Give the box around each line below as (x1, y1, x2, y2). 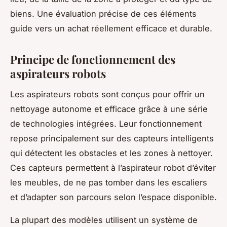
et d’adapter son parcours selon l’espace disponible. (10, 192, 217, 202)
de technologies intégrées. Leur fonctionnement (10, 118, 202, 129)
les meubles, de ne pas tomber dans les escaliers (10, 177, 207, 187)
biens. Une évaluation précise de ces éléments (10, 8, 197, 19)
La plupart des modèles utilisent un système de (10, 214, 198, 225)
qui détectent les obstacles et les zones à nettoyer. (10, 147, 213, 158)
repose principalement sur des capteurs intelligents (10, 133, 214, 143)
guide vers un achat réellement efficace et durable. (10, 23, 212, 33)
